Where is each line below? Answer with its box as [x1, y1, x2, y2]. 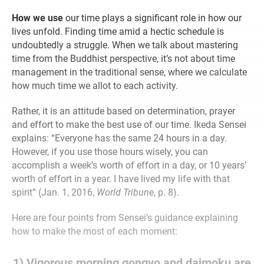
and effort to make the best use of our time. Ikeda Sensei [12, 118, 246, 130]
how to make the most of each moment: [12, 225, 177, 237]
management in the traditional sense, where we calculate [12, 66, 247, 78]
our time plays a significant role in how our [63, 12, 242, 24]
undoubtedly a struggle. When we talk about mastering [12, 39, 238, 51]
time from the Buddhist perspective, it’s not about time [12, 52, 235, 64]
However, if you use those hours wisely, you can [12, 146, 208, 157]
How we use [12, 12, 63, 24]
